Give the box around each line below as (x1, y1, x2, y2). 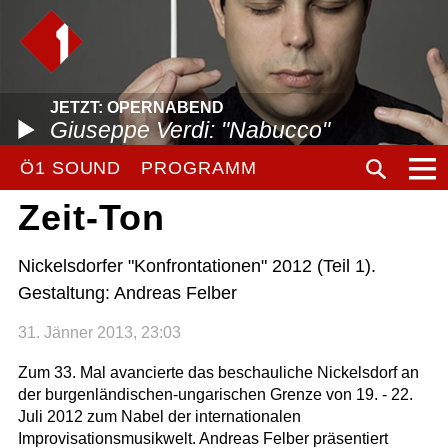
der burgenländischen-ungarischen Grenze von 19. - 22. (17, 385, 413, 403)
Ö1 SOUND (20, 158, 122, 178)
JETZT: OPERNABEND (50, 99, 224, 116)
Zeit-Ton (17, 197, 165, 238)
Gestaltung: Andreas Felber (17, 283, 237, 303)
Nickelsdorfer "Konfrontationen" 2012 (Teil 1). (17, 256, 376, 276)
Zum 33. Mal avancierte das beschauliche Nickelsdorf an (17, 363, 419, 381)
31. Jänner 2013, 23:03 (17, 323, 181, 341)
